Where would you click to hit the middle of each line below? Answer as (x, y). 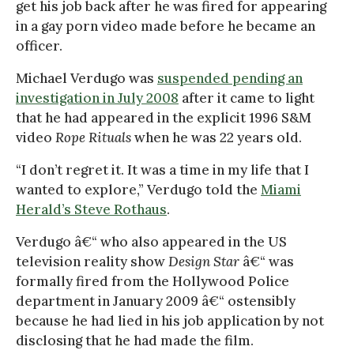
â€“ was (267, 261)
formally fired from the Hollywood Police (153, 281)
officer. (39, 45)
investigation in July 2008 (97, 98)
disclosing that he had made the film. (135, 340)
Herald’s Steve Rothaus (91, 209)
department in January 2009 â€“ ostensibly (156, 301)
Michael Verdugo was (87, 78)
